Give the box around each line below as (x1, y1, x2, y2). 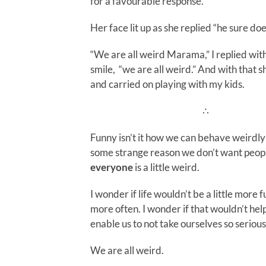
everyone (90, 161, 133, 174)
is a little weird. (133, 161, 199, 174)
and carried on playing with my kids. (90, 78, 245, 91)
